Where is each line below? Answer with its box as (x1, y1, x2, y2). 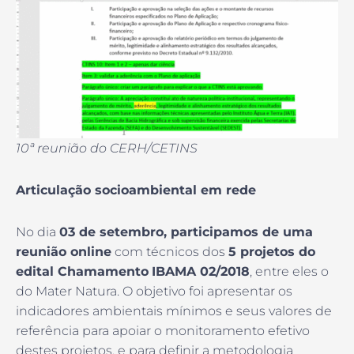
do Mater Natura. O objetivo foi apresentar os (16, 283, 292, 299)
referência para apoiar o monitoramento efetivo (16, 322, 310, 338)
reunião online (16, 243, 111, 259)
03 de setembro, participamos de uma (59, 224, 313, 239)
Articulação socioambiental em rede (16, 182, 256, 198)
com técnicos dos (111, 243, 228, 259)
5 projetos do (228, 243, 315, 259)
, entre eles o (250, 263, 329, 279)
